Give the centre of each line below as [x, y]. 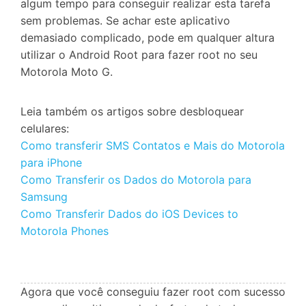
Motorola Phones [65, 231]
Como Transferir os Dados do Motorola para [136, 179]
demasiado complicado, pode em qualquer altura [148, 37]
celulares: [45, 128]
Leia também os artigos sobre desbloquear [132, 111]
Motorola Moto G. [67, 71]
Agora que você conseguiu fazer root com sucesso [153, 291]
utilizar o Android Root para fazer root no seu [139, 54]
